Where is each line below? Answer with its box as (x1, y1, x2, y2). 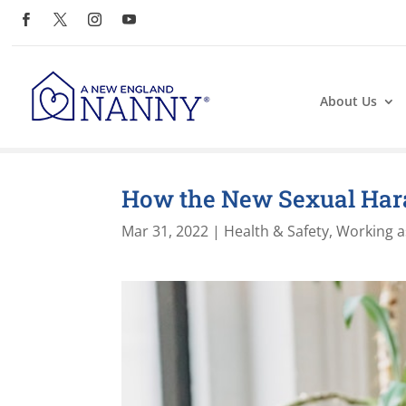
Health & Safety (224, 220, 330, 241)
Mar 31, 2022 (121, 220, 209, 241)
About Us (319, 92, 377, 110)
